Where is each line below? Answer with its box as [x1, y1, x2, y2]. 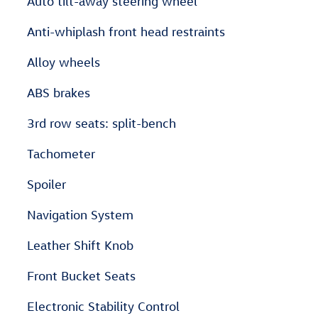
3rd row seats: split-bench [27, 116, 176, 131]
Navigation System [27, 207, 133, 222]
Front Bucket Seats [27, 268, 136, 283]
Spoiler [27, 177, 66, 192]
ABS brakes [27, 85, 90, 100]
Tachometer [27, 146, 95, 161]
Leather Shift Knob [27, 238, 133, 253]
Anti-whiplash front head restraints [27, 24, 225, 39]
